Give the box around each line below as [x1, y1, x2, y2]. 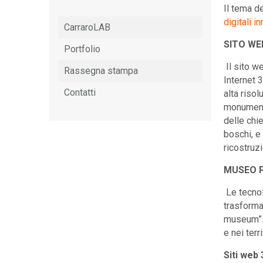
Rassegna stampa [64, 65, 138, 76]
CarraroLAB [64, 22, 110, 33]
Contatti [64, 87, 96, 98]
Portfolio [64, 43, 100, 55]
